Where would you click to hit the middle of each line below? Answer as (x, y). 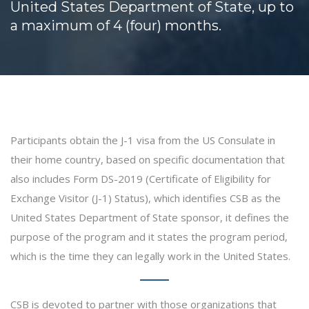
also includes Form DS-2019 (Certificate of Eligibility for (141, 178)
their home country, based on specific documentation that (148, 159)
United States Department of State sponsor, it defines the (150, 217)
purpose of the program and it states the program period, (149, 236)
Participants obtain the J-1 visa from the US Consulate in (143, 140)
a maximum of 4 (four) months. (116, 25)
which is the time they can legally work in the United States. (150, 256)
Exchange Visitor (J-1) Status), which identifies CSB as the (146, 198)
